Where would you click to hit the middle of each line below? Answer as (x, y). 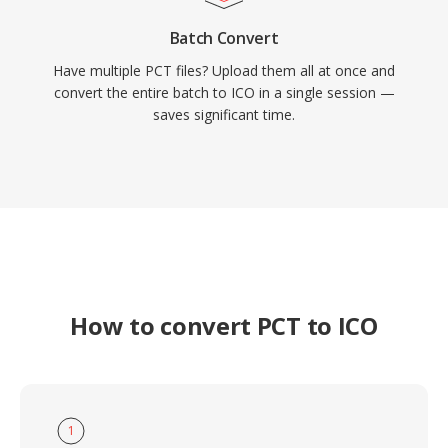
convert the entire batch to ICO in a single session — (224, 92)
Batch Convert (224, 38)
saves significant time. (224, 114)
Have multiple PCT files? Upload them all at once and (224, 70)
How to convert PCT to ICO (224, 325)
